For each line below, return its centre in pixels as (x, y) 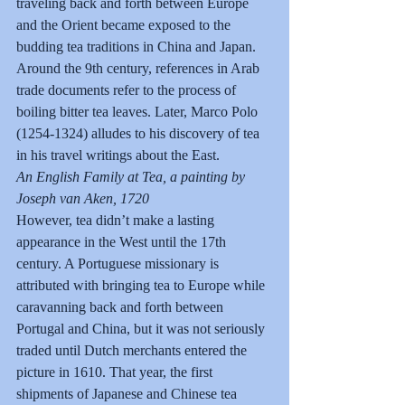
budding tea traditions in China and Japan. (138, 46)
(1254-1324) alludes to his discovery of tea (140, 133)
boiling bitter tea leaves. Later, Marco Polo (139, 111)
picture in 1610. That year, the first (116, 372)
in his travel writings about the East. (118, 155)
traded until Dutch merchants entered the (133, 350)
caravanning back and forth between (122, 306)
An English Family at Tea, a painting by (132, 176)
